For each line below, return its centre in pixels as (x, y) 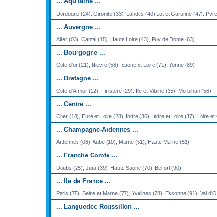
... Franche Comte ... (87, 155)
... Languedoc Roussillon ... (98, 206)
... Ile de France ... (83, 181)
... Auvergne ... (78, 27)
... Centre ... (74, 104)
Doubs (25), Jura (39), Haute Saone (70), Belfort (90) (119, 167)
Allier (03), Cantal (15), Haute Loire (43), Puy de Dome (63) (125, 39)
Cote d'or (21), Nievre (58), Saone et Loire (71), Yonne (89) (125, 65)
